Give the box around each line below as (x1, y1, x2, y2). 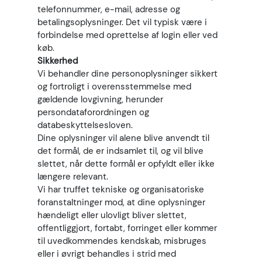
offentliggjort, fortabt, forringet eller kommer (37, 222, 217, 234)
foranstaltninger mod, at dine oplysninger (37, 196, 205, 208)
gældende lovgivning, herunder (37, 94, 163, 105)
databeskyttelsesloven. (37, 119, 133, 131)
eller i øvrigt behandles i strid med (37, 248, 176, 260)
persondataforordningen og (37, 106, 149, 118)
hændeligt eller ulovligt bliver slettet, (37, 209, 187, 221)
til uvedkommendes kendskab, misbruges (37, 235, 206, 247)
